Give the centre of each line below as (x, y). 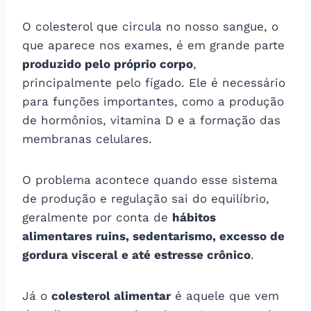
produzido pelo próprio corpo (108, 64)
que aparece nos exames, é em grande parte (153, 45)
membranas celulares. (87, 138)
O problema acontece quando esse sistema (150, 179)
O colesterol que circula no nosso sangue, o (150, 26)
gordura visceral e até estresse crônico (136, 254)
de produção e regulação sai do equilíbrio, (146, 198)
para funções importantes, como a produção (153, 101)
